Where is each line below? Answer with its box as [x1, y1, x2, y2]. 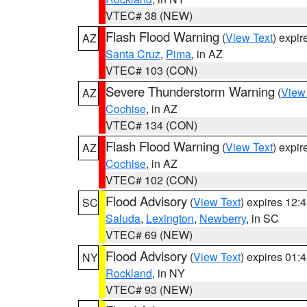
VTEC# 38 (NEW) [106, 8, 193, 23]
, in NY [152, 265, 185, 281]
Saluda [106, 210, 140, 226]
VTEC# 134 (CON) [106, 117, 197, 133]
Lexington [146, 210, 194, 226]
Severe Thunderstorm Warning [106, 82, 275, 100]
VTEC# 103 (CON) [106, 62, 197, 78]
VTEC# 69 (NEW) [106, 227, 193, 243]
